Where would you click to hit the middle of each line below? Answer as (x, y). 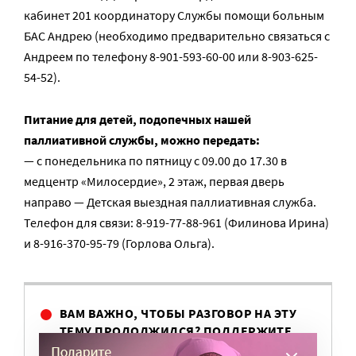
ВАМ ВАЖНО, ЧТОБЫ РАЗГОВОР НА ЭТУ (178, 313)
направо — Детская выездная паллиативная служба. (170, 202)
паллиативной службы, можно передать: (142, 140)
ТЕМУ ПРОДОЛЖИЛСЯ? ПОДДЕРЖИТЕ (176, 331)
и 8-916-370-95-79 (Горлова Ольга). (119, 243)
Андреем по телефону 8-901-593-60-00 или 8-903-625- (171, 56)
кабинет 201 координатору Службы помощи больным (174, 15)
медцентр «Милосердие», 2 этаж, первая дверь (154, 181)
